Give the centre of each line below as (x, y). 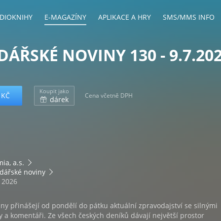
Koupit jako (54, 91)
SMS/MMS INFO (189, 17)
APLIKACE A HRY (125, 17)
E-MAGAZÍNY (65, 17)
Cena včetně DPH (109, 95)
